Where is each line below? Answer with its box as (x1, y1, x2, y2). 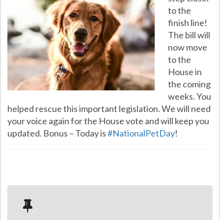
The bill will (168, 29, 210, 40)
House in (168, 66, 202, 77)
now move (168, 42, 207, 53)
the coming (168, 79, 211, 89)
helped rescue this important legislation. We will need (7, 103, 211, 114)
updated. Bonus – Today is (7, 128, 108, 138)
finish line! (168, 17, 207, 28)
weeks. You (168, 91, 211, 102)
